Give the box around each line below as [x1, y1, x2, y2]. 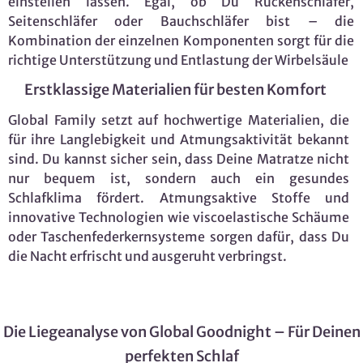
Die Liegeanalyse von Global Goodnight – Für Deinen [2, 322, 361, 341]
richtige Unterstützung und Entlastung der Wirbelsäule [8, 51, 348, 68]
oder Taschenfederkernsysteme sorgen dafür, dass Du [8, 228, 349, 245]
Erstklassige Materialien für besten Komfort [24, 79, 327, 99]
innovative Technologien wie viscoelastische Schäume [8, 208, 349, 225]
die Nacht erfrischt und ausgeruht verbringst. [8, 247, 287, 264]
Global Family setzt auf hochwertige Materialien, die [8, 111, 349, 128]
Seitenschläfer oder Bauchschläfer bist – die [8, 12, 354, 29]
